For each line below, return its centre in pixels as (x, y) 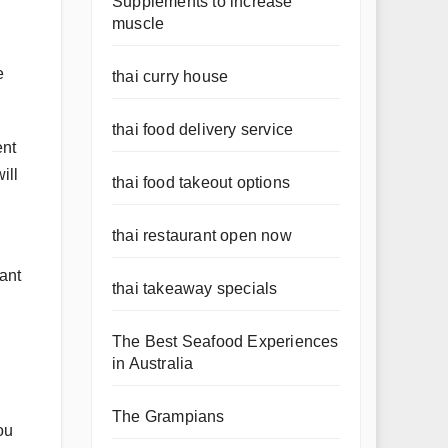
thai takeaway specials (195, 288)
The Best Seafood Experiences (225, 341)
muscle (138, 23)
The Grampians (168, 416)
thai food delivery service (203, 129)
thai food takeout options (201, 182)
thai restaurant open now (202, 235)
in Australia (153, 363)
